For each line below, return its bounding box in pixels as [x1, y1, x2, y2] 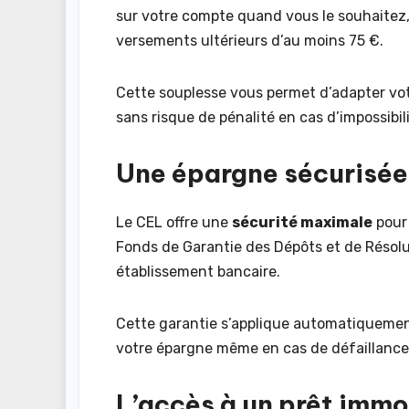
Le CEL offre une [116, 214, 232, 232]
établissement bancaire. [116, 263, 280, 281]
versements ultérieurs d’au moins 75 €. [116, 31, 383, 49]
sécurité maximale [232, 214, 372, 232]
